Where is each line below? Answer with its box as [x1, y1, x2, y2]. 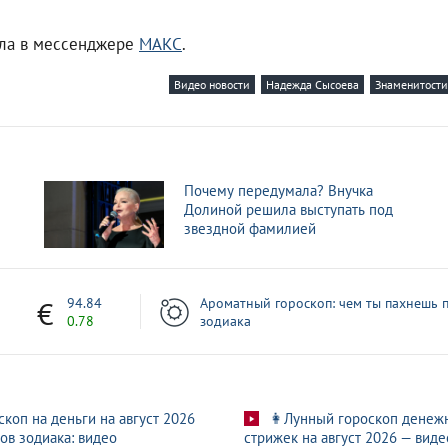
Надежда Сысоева [266, 76, 359, 92]
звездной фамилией [184, 218, 316, 238]
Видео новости [174, 76, 250, 92]
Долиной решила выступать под [184, 199, 393, 219]
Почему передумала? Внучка [184, 180, 373, 200]
